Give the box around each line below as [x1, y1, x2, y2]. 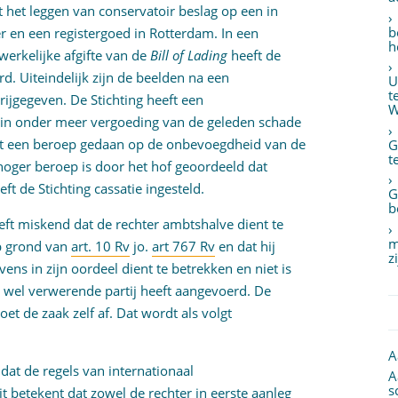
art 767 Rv [152, 237, 216, 255]
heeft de [227, 46, 282, 64]
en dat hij [215, 237, 276, 255]
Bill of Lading [150, 46, 228, 64]
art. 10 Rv [71, 237, 131, 255]
